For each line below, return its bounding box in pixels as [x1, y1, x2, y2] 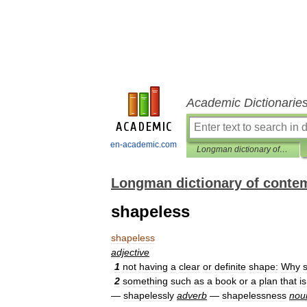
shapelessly [123, 290, 174, 301]
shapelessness [222, 290, 286, 301]
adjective [111, 247, 149, 258]
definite [214, 261, 246, 272]
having [139, 261, 168, 272]
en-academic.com [110, 140, 177, 149]
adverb [177, 290, 207, 301]
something [123, 275, 168, 286]
